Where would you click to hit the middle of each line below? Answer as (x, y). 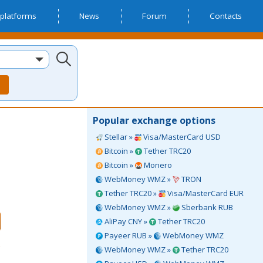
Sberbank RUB (206, 207)
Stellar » (119, 137)
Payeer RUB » (128, 235)
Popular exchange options (154, 120)
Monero (157, 165)
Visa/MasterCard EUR (205, 193)
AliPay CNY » (126, 221)
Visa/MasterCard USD (181, 137)
